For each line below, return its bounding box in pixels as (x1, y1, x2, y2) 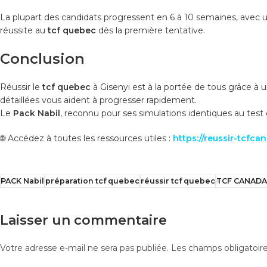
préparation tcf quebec (45, 176, 139, 185)
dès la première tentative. (96, 24, 205, 36)
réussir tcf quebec (141, 176, 215, 185)
